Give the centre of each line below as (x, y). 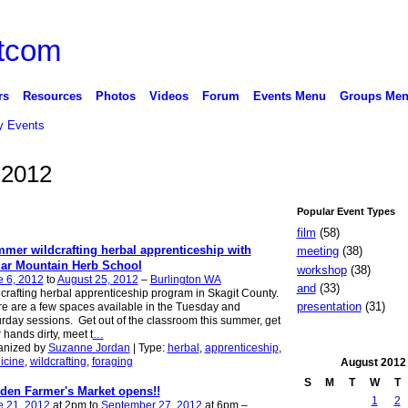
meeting (317, 251)
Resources (52, 96)
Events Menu (289, 96)
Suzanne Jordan (89, 348)
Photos (115, 96)
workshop (321, 270)
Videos (168, 96)
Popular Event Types (346, 212)
